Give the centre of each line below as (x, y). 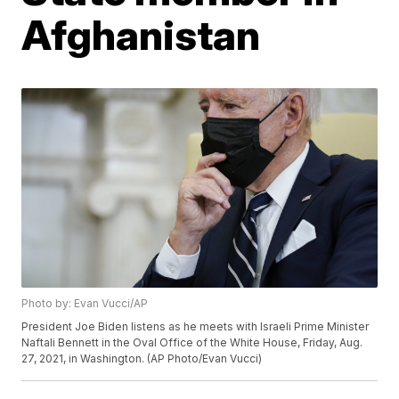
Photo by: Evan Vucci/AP (85, 304)
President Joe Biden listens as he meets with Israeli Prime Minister (195, 327)
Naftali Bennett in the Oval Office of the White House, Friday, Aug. (192, 343)
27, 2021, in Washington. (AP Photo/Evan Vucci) (142, 359)
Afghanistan (141, 35)
